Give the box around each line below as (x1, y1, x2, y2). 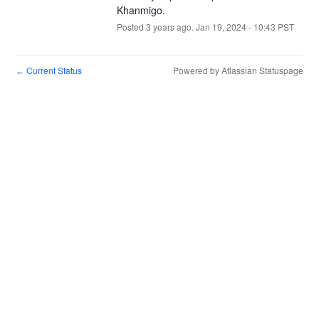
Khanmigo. (116, 2, 165, 17)
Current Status (24, 63, 83, 76)
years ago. (150, 20, 196, 33)
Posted (116, 20, 146, 33)
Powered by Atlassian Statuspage (172, 63, 303, 76)
